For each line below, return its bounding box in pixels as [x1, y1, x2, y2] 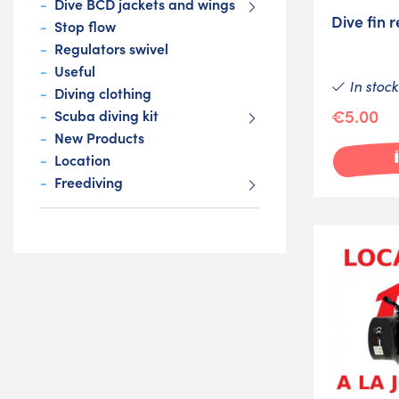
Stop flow [54, 16, 116, 37]
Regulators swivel [54, 38, 168, 59]
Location [54, 150, 110, 170]
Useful [54, 61, 95, 81]
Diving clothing [54, 83, 151, 103]
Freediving [54, 172, 123, 192]
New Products [54, 127, 144, 148]
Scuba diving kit [54, 105, 159, 126]
